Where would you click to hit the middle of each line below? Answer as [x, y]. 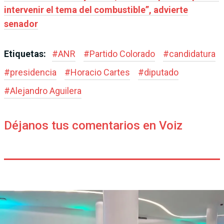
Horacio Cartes [100, 72]
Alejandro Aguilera [46, 90]
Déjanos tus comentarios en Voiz [93, 125]
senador [21, 23]
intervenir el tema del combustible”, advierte [96, 9]
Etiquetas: [26, 53]
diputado [161, 72]
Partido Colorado [122, 53]
